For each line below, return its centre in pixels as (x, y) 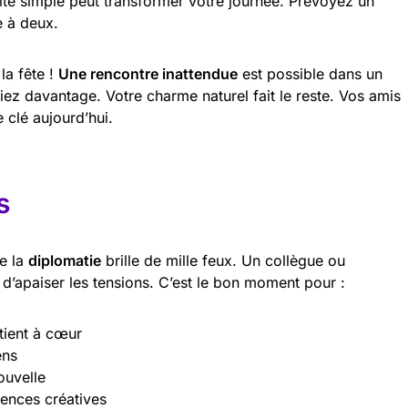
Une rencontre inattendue (148, 74)
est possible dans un (310, 74)
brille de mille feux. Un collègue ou (223, 260)
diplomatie (65, 260)
